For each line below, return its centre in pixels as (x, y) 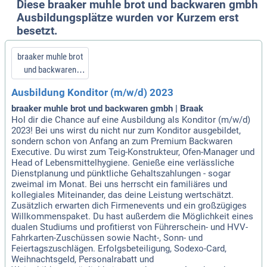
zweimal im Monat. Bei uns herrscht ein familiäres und (119, 184)
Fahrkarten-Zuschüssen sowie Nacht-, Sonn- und (107, 237)
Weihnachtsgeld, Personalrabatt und (83, 259)
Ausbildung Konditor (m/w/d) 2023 (92, 93)
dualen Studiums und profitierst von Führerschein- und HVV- (130, 227)
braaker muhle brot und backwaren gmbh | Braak (107, 108)
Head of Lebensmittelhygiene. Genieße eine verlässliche (123, 162)
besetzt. (37, 31)
